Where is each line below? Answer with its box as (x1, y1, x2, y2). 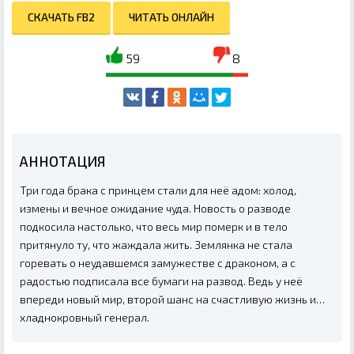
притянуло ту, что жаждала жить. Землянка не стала (20, 238, 292, 252)
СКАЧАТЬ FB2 (28, 10, 95, 24)
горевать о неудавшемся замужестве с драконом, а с (20, 256, 296, 270)
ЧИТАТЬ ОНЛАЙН (129, 10, 214, 24)
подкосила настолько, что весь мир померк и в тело (20, 220, 288, 234)
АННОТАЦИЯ (20, 153, 106, 171)
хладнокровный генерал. (20, 311, 149, 325)
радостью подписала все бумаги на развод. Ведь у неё (20, 274, 303, 288)
